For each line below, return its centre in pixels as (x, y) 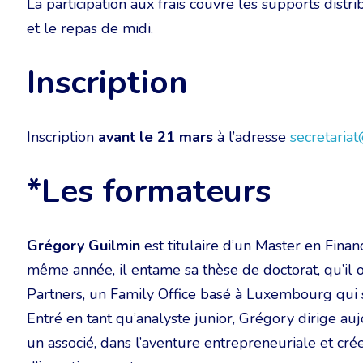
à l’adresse (252, 137)
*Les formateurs (149, 191)
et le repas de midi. (90, 28)
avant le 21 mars (156, 137)
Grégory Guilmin (83, 246)
